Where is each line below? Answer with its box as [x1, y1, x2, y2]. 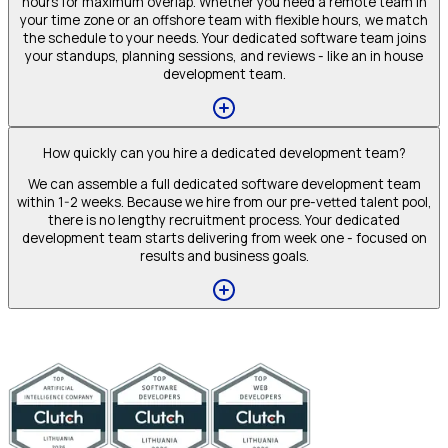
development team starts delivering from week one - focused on [21, 228, 427, 247]
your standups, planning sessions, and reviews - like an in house [25, 46, 423, 65]
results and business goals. [139, 246, 309, 265]
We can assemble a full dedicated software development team [27, 174, 421, 193]
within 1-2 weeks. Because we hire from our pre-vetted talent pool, [16, 192, 432, 211]
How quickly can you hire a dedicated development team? [42, 143, 406, 162]
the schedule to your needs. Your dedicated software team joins [22, 28, 426, 47]
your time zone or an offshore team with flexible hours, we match [20, 10, 428, 29]
